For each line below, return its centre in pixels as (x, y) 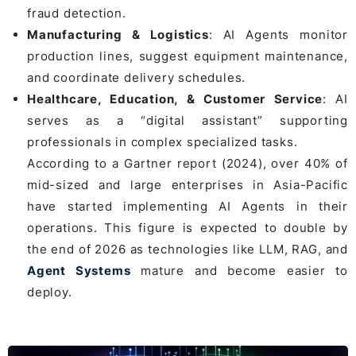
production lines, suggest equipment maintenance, (188, 56)
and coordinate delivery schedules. (137, 77)
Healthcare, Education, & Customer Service (175, 99)
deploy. (50, 292)
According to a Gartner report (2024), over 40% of (188, 163)
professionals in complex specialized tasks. (163, 141)
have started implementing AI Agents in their (188, 206)
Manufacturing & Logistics (118, 34)
